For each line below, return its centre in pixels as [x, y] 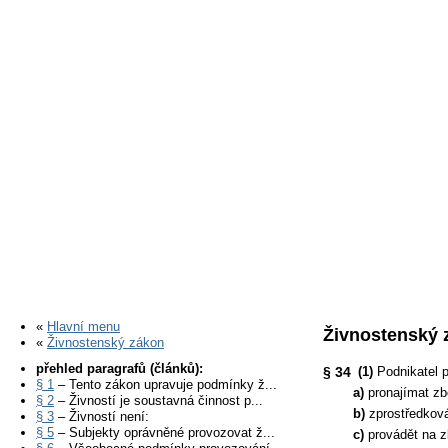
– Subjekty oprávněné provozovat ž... [164, 432]
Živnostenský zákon [105, 342]
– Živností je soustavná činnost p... [158, 400]
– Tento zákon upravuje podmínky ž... [165, 384]
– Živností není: [101, 416]
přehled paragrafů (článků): [119, 368]
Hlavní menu [83, 326]
